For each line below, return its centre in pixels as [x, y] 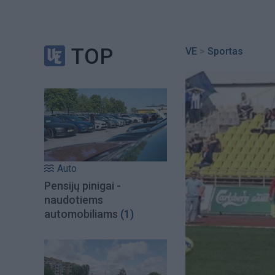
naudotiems [74, 199]
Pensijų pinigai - [83, 185]
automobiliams [82, 214]
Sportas [225, 51]
